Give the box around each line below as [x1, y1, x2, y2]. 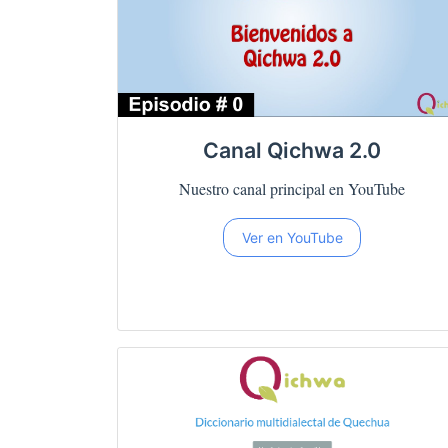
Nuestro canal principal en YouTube [179, 177, 405, 199]
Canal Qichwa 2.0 [203, 136, 381, 163]
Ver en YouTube [241, 228, 343, 246]
